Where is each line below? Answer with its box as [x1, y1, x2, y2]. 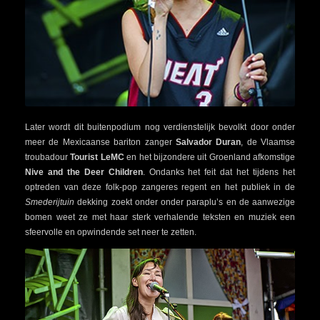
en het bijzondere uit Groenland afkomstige [124, 152, 295, 163]
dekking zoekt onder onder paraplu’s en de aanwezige [74, 197, 295, 208]
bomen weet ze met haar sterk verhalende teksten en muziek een [25, 212, 295, 223]
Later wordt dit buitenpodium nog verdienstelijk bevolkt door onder [25, 122, 295, 133]
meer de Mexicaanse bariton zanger [25, 137, 176, 148]
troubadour [25, 152, 71, 163]
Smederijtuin [25, 197, 74, 208]
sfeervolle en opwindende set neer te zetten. [25, 227, 196, 238]
